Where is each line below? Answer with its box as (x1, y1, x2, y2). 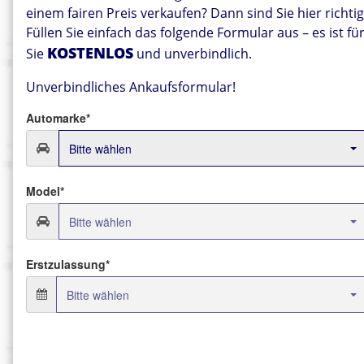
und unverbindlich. (133, 45, 252, 63)
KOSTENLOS (47, 43, 133, 63)
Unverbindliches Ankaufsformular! (26, 78, 236, 97)
